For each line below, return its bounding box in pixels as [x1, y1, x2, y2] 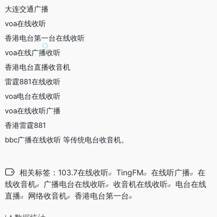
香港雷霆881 [5, 120, 46, 130]
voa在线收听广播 [5, 106, 61, 115]
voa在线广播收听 [5, 47, 61, 57]
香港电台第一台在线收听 [5, 33, 85, 43]
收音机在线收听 [113, 179, 168, 189]
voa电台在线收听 [5, 91, 61, 101]
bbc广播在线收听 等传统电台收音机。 [5, 135, 128, 144]
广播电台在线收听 [44, 179, 106, 189]
